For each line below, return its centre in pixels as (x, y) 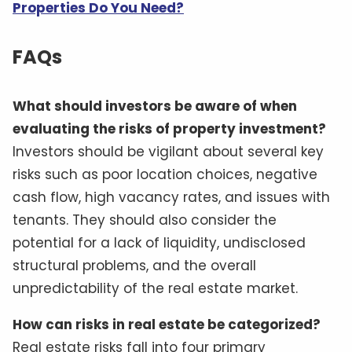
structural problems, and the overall (134, 265)
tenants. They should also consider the (145, 220)
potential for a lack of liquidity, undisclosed (159, 242)
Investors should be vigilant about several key (168, 151)
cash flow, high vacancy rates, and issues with (171, 197)
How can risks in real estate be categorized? (167, 324)
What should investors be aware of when (155, 106)
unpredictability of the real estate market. (155, 288)
